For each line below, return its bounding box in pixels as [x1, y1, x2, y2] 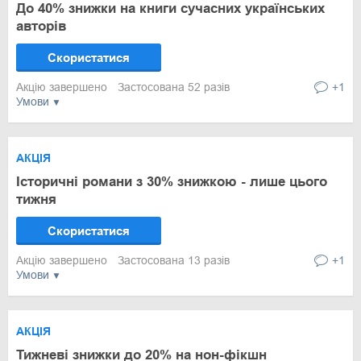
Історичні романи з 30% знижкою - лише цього [16, 174, 327, 189]
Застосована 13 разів [118, 254, 230, 267]
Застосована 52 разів [118, 81, 230, 93]
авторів [16, 19, 66, 34]
